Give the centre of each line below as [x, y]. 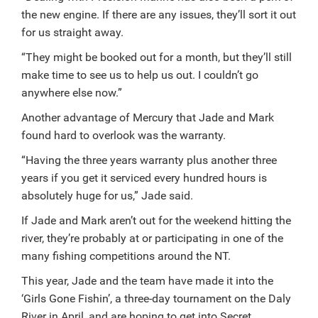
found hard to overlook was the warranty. [124, 135]
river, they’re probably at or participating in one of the [152, 238]
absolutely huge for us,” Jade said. [107, 195]
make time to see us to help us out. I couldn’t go [140, 75]
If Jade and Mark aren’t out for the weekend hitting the [156, 220]
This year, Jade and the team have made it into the [147, 280]
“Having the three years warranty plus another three [149, 160]
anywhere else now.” [72, 92]
